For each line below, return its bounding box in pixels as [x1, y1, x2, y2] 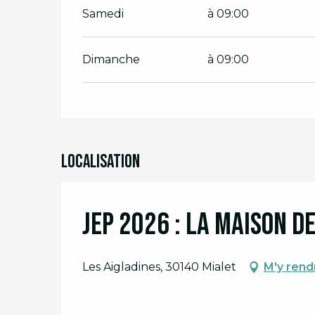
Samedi [82, 7, 124, 20]
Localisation [61, 151, 140, 173]
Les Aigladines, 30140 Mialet [82, 260, 236, 274]
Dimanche [82, 53, 141, 66]
